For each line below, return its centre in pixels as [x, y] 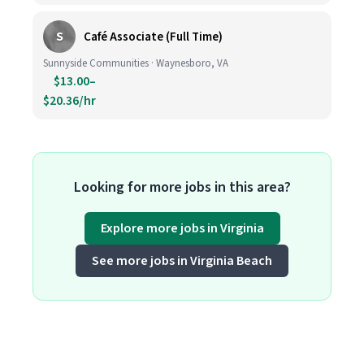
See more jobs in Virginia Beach [182, 261]
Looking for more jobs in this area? [182, 187]
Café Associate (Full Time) [153, 37]
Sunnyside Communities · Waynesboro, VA [136, 63]
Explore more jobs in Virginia [182, 228]
